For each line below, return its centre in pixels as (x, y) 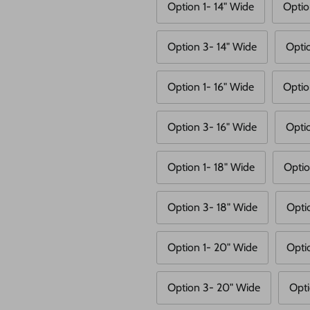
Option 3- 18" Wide (212, 208)
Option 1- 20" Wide (212, 248)
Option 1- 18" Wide (211, 167)
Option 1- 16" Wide (211, 87)
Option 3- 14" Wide (212, 47)
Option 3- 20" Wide (214, 288)
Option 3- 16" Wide (212, 127)
